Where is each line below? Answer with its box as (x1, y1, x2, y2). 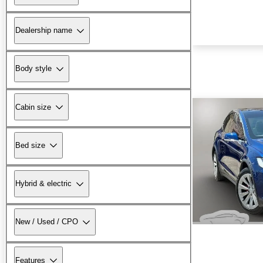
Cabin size (15, 102, 51, 112)
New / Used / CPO (15, 217, 78, 227)
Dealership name (15, 26, 72, 35)
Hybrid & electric (15, 179, 72, 188)
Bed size (15, 140, 45, 150)
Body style (15, 64, 52, 73)
